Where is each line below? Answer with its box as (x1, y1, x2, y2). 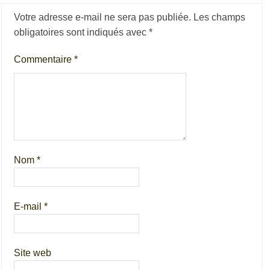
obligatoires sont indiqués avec (14, 27, 149, 37)
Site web (14, 248, 52, 258)
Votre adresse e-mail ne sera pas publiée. (14, 12, 192, 22)
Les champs (193, 12, 246, 22)
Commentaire (14, 54, 75, 64)
